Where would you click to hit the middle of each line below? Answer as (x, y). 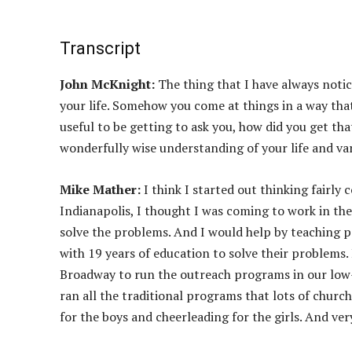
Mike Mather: (100, 190)
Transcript (100, 49)
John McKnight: (107, 84)
